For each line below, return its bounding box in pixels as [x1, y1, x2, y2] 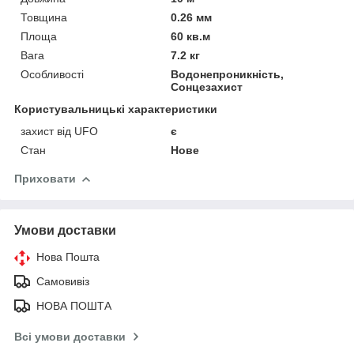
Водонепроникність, [171, 67, 284, 81]
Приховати [14, 171, 76, 185]
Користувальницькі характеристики [14, 102, 217, 115]
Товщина [21, 10, 67, 24]
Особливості [21, 67, 84, 81]
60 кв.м [171, 29, 211, 43]
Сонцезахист [171, 80, 243, 93]
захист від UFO [21, 124, 98, 137]
